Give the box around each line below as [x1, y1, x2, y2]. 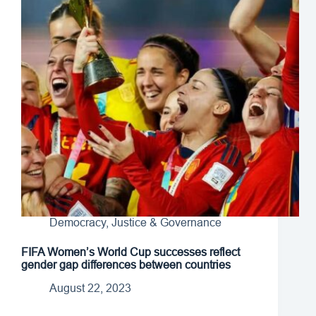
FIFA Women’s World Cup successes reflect [21, 246, 240, 259]
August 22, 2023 [49, 282, 131, 295]
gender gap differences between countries [21, 259, 231, 272]
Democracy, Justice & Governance [49, 217, 221, 229]
